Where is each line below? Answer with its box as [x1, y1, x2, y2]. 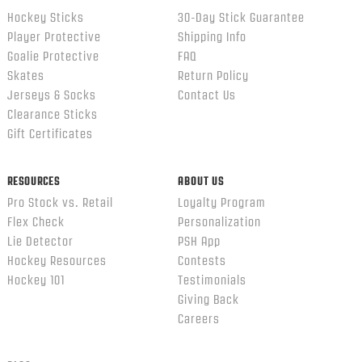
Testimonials [177, 273, 246, 287]
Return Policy [177, 69, 249, 82]
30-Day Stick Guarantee [177, 11, 305, 24]
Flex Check [6, 215, 65, 229]
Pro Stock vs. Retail [6, 196, 113, 209]
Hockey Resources [6, 254, 107, 267]
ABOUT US [177, 175, 224, 187]
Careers [177, 312, 220, 326]
